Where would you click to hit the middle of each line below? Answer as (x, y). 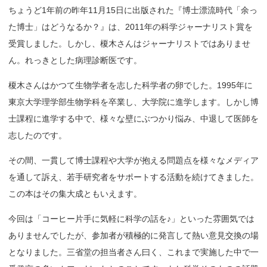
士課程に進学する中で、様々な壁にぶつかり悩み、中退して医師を (133, 119)
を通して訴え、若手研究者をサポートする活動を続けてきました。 (133, 177)
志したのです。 (38, 135)
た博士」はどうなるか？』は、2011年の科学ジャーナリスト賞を (131, 27)
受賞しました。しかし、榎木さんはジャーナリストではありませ (129, 44)
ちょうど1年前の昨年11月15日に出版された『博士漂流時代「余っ (133, 10)
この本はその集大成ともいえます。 (75, 194)
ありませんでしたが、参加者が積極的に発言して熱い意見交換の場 (133, 235)
